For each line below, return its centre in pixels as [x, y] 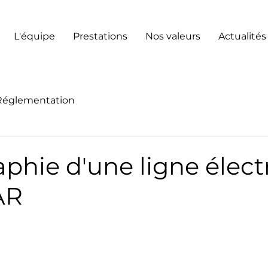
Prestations [100, 36]
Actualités [242, 36]
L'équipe [34, 36]
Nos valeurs [173, 36]
